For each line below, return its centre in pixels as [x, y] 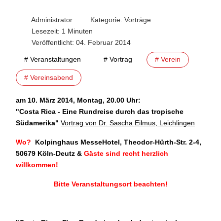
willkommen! [37, 165]
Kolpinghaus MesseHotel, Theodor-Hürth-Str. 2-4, [117, 142]
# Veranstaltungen [53, 59]
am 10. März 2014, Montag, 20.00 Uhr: [78, 100]
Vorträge [138, 19]
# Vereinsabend [49, 78]
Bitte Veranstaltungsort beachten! [110, 184]
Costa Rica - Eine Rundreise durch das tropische [101, 111]
